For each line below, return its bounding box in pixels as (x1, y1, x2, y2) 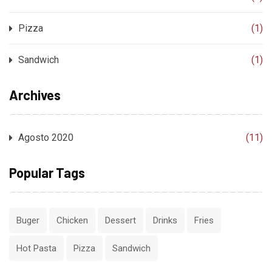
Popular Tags (9, 165, 85, 181)
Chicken (56, 215, 88, 226)
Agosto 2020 (18, 132, 73, 144)
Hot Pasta (16, 243, 56, 254)
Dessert (105, 215, 136, 226)
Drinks (153, 215, 177, 226)
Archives (9, 87, 61, 103)
